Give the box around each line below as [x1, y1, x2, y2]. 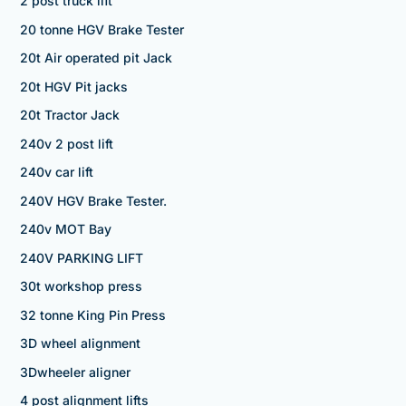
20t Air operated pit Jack [19, 50, 172, 66]
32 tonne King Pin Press [19, 306, 166, 323]
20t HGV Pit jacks [19, 78, 128, 94]
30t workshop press [19, 278, 142, 295]
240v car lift [19, 164, 93, 180]
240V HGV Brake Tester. [19, 192, 167, 208]
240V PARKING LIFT [19, 249, 143, 266]
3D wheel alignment [19, 335, 140, 352]
